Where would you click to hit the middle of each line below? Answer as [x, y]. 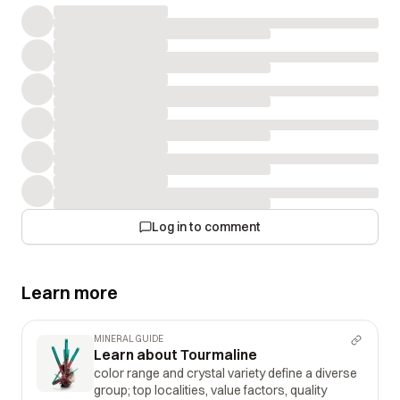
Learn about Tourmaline [175, 354]
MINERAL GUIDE [129, 339]
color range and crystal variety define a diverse [225, 373]
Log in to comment [206, 227]
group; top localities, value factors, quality [210, 390]
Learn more [70, 292]
